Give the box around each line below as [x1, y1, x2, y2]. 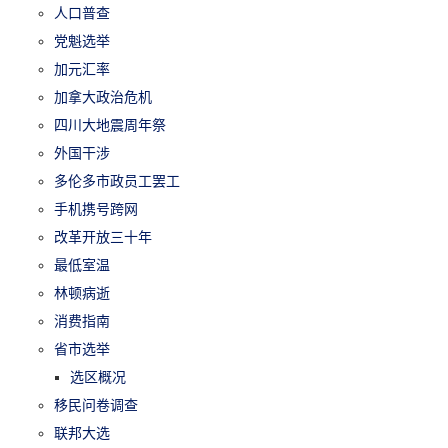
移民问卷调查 [54, 396, 139, 413]
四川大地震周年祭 [54, 116, 167, 133]
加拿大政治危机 [54, 88, 153, 105]
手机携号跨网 [54, 200, 139, 217]
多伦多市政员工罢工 [54, 172, 181, 189]
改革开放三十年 [54, 228, 153, 245]
